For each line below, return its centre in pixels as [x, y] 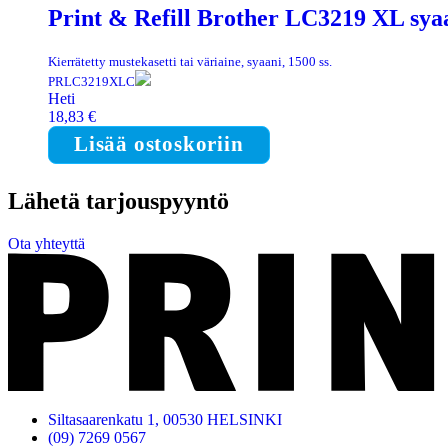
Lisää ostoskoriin [159, 144]
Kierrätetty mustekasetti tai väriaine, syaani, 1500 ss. [190, 62]
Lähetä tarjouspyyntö [118, 201]
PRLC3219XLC [91, 82]
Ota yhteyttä [46, 244]
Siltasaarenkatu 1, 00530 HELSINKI [165, 420]
